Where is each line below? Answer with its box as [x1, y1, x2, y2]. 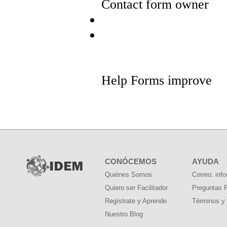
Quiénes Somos [105, 171, 152, 178]
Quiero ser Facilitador [105, 184, 168, 192]
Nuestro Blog [105, 210, 143, 218]
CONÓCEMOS [105, 157, 157, 166]
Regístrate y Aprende [105, 197, 167, 205]
